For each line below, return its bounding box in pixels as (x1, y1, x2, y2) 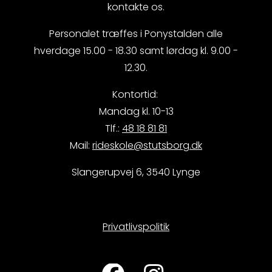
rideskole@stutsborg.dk (92, 138, 202, 153)
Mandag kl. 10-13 (98, 104, 174, 119)
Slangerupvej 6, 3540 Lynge (72, 165, 200, 180)
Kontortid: (112, 87, 160, 102)
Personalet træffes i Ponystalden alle (49, 27, 223, 41)
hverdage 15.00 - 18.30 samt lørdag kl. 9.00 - (34, 44, 238, 58)
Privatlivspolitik (103, 220, 169, 234)
